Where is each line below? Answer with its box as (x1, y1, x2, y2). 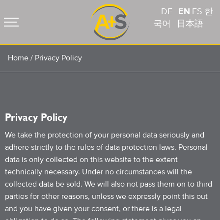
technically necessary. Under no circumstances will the (5, 168, 192, 176)
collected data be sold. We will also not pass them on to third (5, 180, 212, 188)
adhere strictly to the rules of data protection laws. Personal (5, 143, 208, 151)
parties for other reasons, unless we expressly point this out (5, 192, 208, 200)
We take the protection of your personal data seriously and (5, 131, 204, 139)
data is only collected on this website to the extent (5, 156, 178, 164)
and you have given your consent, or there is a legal (5, 205, 182, 213)
